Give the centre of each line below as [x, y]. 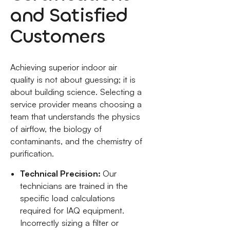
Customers [57, 36]
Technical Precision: [62, 174]
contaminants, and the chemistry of [76, 141]
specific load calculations [68, 198]
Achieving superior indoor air [63, 68]
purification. [32, 154]
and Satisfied [69, 15]
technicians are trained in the [74, 186]
